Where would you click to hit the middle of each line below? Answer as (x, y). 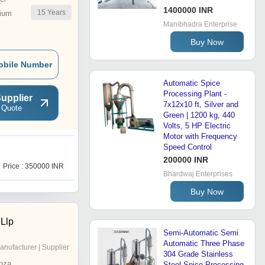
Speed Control (188, 147)
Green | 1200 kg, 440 (199, 115)
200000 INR (186, 160)
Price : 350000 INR (33, 167)
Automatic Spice (192, 83)
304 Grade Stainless (198, 254)
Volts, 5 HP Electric (197, 126)
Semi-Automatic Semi (201, 233)
